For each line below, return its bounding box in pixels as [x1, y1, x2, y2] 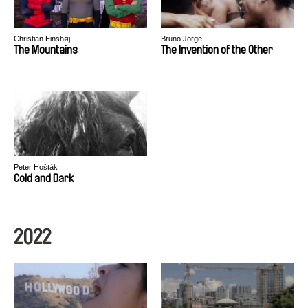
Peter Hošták [14, 163, 58, 171]
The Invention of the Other [161, 44, 273, 56]
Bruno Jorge [161, 34, 202, 43]
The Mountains [14, 44, 78, 56]
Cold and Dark [14, 173, 74, 184]
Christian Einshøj [14, 34, 70, 43]
